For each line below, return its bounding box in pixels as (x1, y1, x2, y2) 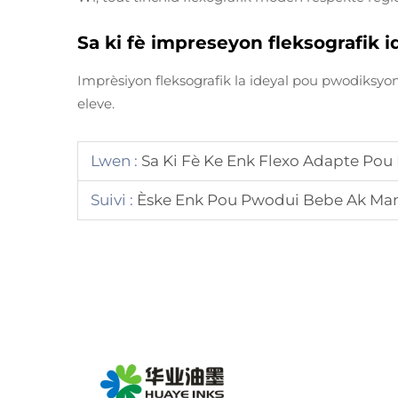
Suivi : (91, 191, 133, 209)
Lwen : (91, 152, 138, 170)
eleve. (77, 95, 115, 112)
